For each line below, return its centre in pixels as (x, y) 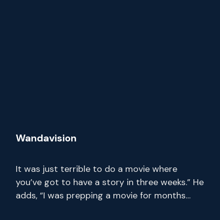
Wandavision (46, 138)
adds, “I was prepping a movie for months (101, 196)
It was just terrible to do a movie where (96, 169)
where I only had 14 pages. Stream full (93, 209)
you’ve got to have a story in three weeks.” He (110, 182)
